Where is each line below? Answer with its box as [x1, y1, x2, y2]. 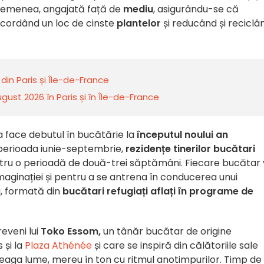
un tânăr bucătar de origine [101, 225, 232, 238]
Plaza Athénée [25, 239, 92, 252]
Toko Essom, [41, 225, 101, 238]
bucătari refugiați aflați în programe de [62, 184, 253, 198]
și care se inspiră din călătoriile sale [92, 239, 258, 252]
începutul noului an [134, 128, 228, 141]
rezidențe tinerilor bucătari [123, 142, 255, 156]
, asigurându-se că [153, 2, 239, 16]
